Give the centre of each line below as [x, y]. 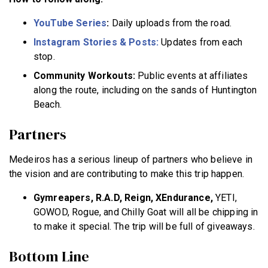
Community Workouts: [85, 76]
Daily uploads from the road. [170, 23]
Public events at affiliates [192, 76]
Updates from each [201, 42]
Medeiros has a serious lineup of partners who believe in [131, 159]
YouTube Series [70, 23]
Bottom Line [49, 256]
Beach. [48, 104]
